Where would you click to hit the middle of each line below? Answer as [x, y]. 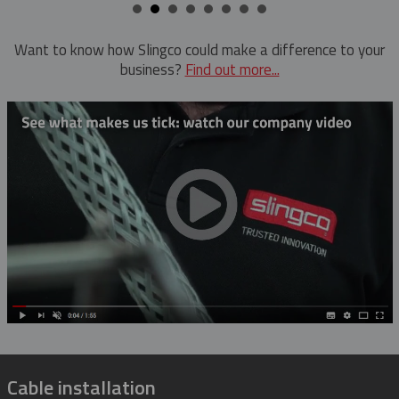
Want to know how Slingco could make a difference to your [199, 50]
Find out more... [232, 70]
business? [152, 70]
